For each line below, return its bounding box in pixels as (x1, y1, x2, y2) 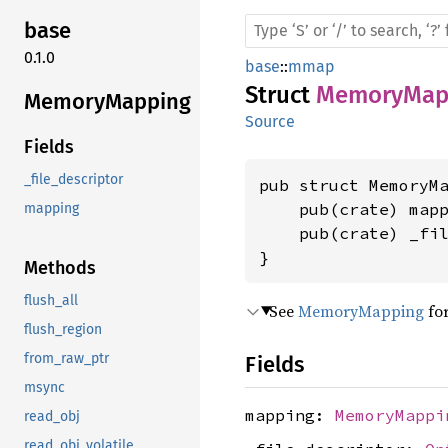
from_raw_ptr (24, 350, 109, 368)
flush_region (24, 321, 102, 339)
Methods (24, 257, 96, 280)
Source (245, 112, 295, 131)
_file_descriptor (24, 171, 123, 189)
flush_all (24, 292, 78, 310)
